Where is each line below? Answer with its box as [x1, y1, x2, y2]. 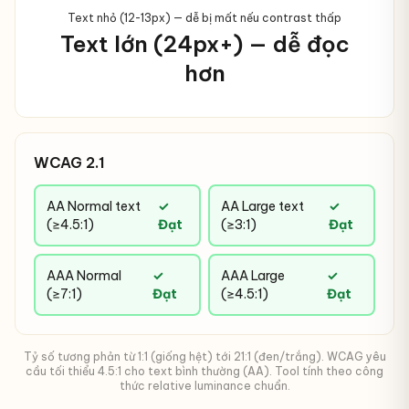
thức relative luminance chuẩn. [119, 379, 290, 393]
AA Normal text [47, 198, 141, 215]
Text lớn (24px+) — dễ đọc [59, 30, 350, 58]
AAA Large [221, 267, 285, 284]
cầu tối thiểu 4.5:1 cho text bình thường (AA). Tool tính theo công [26, 364, 383, 378]
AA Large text [221, 198, 304, 215]
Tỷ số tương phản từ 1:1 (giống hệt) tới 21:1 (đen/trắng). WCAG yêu [23, 350, 386, 363]
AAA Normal [47, 267, 121, 284]
